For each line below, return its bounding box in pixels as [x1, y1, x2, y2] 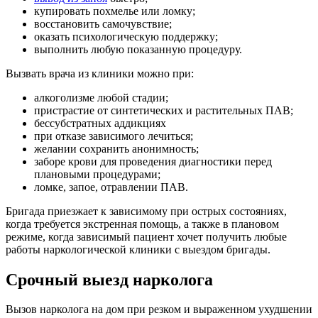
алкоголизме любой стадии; [34, 91, 168, 104]
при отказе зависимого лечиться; [34, 129, 193, 142]
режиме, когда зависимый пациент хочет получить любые [6, 230, 287, 243]
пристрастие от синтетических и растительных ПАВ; [34, 104, 293, 116]
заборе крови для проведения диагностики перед [34, 155, 272, 168]
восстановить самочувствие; [34, 17, 172, 30]
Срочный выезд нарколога [6, 270, 213, 289]
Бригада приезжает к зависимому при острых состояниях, [6, 204, 287, 217]
